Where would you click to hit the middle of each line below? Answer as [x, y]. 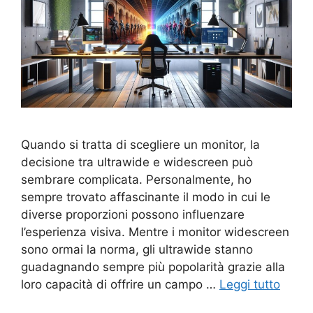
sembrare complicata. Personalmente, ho [136, 179]
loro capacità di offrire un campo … [120, 284]
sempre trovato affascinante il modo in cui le [146, 197]
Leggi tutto [250, 284]
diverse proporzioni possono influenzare [133, 214]
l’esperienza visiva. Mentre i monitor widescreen [155, 232]
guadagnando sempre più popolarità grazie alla [153, 267]
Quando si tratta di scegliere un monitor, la [140, 144]
